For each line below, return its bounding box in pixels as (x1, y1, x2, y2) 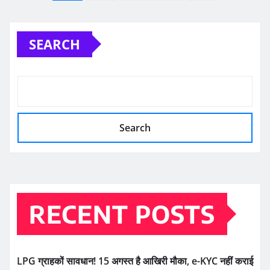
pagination (1, 8, 127, 39)
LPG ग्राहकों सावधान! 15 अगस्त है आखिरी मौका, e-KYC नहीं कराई (17, 254, 253, 268)
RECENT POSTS (29, 199, 215, 230)
